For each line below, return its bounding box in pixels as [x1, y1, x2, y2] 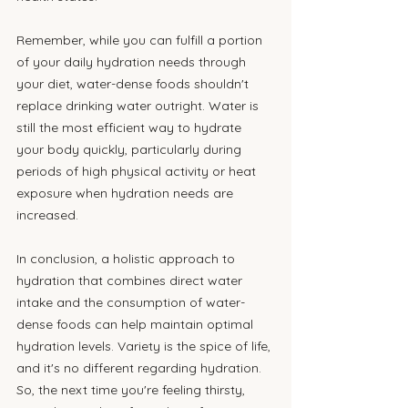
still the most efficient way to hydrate [16, 119, 245, 136]
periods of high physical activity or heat [16, 163, 260, 179]
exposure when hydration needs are [16, 185, 237, 201]
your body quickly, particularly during [16, 141, 245, 158]
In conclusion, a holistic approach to [16, 250, 239, 267]
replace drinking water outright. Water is [16, 97, 262, 114]
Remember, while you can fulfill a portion [16, 32, 266, 48]
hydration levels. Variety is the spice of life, [16, 338, 274, 354]
